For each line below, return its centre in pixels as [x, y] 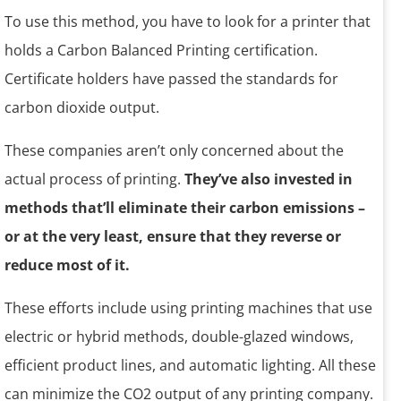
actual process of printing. [94, 179]
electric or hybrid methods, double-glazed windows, [179, 337]
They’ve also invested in [269, 179]
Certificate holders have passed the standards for [171, 79]
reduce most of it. [67, 265]
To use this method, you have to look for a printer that [188, 22]
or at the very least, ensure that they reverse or [173, 237]
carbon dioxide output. [82, 108]
